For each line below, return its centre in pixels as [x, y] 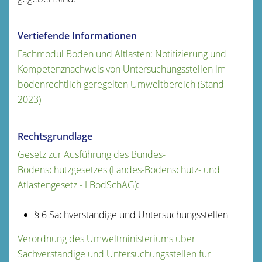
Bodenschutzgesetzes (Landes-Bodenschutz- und [119, 169]
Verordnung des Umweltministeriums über [106, 238]
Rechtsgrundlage [55, 136]
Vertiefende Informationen [77, 35]
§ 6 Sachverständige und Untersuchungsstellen [131, 214]
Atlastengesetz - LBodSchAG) [77, 185]
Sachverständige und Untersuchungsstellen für [114, 254]
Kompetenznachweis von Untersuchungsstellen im [122, 69]
